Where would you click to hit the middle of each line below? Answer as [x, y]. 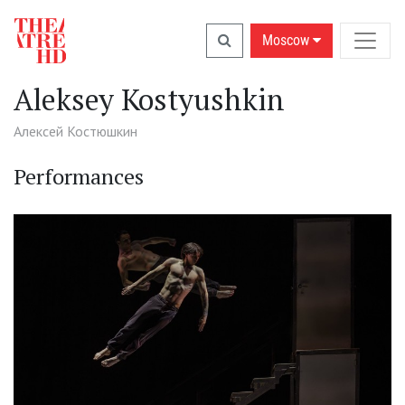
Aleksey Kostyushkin [149, 99]
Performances [79, 176]
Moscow [287, 40]
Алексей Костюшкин [75, 131]
